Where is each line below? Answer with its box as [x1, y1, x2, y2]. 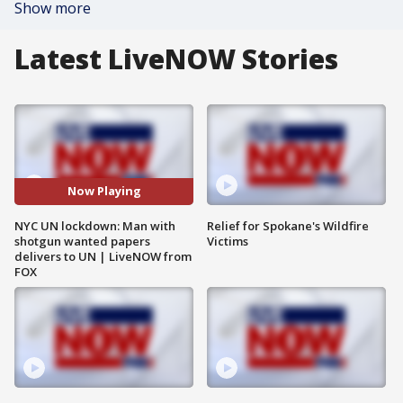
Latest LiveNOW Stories [14, 40, 338, 77]
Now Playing [67, 183, 141, 200]
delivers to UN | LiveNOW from [14, 247, 192, 264]
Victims [207, 232, 248, 249]
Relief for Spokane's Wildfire [207, 217, 369, 234]
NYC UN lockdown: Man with [14, 217, 175, 234]
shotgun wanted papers [14, 232, 150, 249]
